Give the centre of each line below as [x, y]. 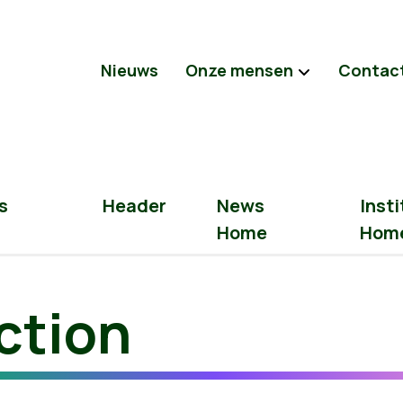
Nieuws [130, 71]
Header [134, 205]
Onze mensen [239, 71]
